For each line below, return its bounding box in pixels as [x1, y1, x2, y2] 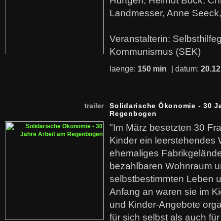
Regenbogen [110, 110, 157, 117]
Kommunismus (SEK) [110, 46, 201, 57]
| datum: [169, 65, 201, 73]
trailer [84, 102, 104, 110]
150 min [138, 65, 167, 73]
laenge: [110, 65, 138, 73]
